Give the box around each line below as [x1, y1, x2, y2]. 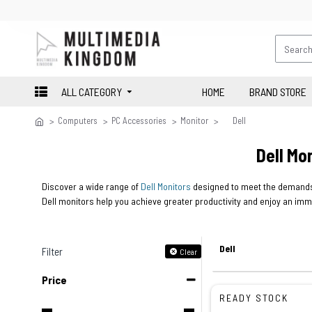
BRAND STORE [249, 84, 306, 98]
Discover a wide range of [42, 180, 141, 193]
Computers [58, 115, 97, 126]
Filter [42, 245, 63, 258]
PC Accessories [111, 115, 166, 126]
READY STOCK [219, 291, 288, 304]
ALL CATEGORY [61, 84, 122, 98]
